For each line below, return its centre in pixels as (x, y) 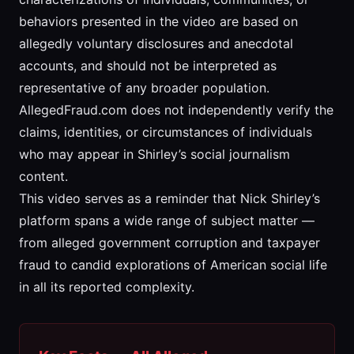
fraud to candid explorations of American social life (173, 265)
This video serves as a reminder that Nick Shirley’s (169, 199)
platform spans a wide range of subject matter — (167, 221)
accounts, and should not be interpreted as (148, 66)
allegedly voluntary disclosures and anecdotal (156, 44)
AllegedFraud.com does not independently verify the (176, 110)
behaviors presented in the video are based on (158, 22)
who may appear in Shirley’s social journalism (154, 154)
